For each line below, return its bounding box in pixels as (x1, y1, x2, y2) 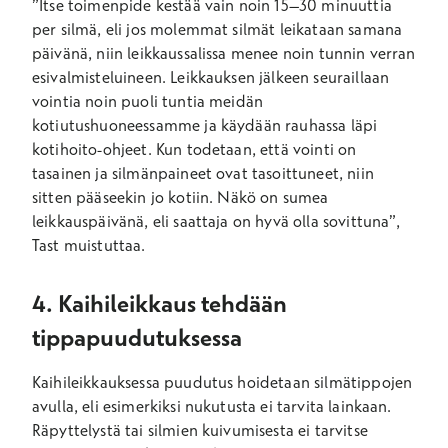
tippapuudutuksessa (32, 322, 242, 352)
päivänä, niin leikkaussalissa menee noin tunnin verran (32, 43, 416, 63)
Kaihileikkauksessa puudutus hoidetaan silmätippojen (32, 372, 413, 392)
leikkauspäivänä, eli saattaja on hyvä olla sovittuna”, (32, 211, 401, 231)
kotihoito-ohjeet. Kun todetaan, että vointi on (32, 139, 357, 159)
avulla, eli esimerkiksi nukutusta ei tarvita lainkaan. (32, 396, 392, 416)
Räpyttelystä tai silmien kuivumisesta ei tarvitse (32, 420, 368, 440)
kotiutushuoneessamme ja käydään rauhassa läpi (32, 115, 378, 135)
